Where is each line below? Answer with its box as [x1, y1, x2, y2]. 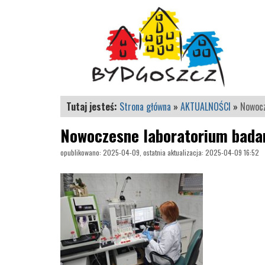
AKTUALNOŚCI [180, 99, 231, 114]
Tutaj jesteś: [66, 99, 119, 114]
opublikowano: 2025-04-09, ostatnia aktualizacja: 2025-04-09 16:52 [60, 147, 259, 157]
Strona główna [119, 99, 171, 114]
